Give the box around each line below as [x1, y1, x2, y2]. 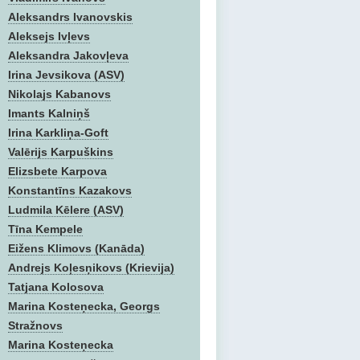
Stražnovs [8, 319, 63, 332]
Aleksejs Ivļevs [8, 30, 90, 43]
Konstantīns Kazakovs [8, 184, 132, 197]
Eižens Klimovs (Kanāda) [8, 242, 145, 255]
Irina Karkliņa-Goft [8, 126, 108, 139]
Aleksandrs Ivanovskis [8, 10, 133, 23]
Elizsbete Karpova [8, 165, 107, 178]
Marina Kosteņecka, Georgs [8, 300, 160, 313]
